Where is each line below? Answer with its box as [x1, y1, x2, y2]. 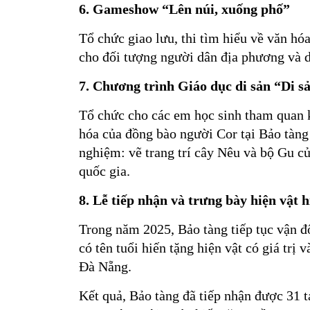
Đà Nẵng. [79, 259, 131, 274]
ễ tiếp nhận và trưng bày [102, 192, 247, 208]
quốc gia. [79, 163, 130, 179]
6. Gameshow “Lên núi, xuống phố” [79, 1, 290, 17]
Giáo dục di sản [178, 78, 274, 93]
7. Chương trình [79, 78, 178, 93]
